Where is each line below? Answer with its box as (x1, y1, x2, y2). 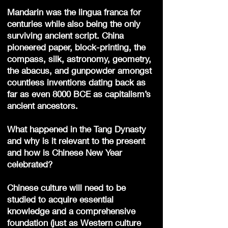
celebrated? (7, 159, 52, 169)
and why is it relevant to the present (7, 135, 145, 146)
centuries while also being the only (7, 18, 140, 29)
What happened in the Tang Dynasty (7, 124, 146, 134)
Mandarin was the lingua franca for (7, 7, 141, 17)
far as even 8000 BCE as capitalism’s (7, 89, 151, 99)
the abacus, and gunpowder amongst (7, 65, 152, 76)
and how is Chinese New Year (7, 147, 122, 158)
